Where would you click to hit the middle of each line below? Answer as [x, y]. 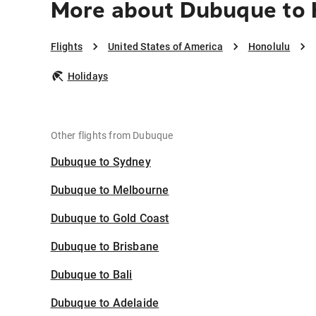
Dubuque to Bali [91, 275]
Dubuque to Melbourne [110, 190]
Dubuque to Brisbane [105, 247]
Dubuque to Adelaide [105, 303]
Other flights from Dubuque [112, 136]
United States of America [165, 47]
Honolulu [269, 47]
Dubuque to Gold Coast [110, 219]
